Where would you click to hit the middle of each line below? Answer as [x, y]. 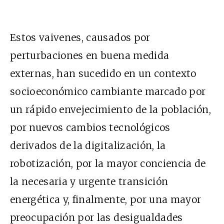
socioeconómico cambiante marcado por [108, 91]
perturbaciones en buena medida [90, 55]
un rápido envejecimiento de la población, [111, 109]
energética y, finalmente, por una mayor [106, 199]
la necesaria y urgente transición [89, 181]
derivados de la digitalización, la [88, 145]
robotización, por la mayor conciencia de [108, 163]
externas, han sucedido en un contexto [103, 73]
